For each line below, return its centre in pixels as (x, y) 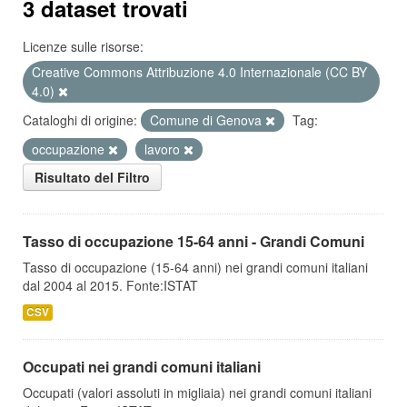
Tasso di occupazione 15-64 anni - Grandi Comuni (194, 241)
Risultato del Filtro (92, 177)
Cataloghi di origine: (80, 120)
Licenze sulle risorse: (83, 46)
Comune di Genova (208, 120)
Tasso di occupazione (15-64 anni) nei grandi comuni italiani (195, 267)
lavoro (164, 149)
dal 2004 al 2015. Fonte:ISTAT (110, 285)
